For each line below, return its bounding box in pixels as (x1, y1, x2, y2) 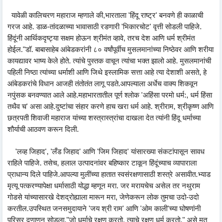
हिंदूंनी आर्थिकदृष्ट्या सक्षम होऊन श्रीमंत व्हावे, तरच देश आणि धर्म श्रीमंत (7, 34, 195, 42)
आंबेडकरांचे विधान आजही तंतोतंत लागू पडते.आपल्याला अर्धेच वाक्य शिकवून (7, 79, 198, 88)
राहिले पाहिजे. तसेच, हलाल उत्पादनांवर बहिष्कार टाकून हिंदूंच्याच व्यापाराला (7, 159, 197, 167)
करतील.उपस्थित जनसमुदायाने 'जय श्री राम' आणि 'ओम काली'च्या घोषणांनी (7, 204, 201, 213)
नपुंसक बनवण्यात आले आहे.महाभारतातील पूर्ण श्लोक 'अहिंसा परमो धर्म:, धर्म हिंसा (7, 91, 212, 99)
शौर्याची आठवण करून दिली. (7, 125, 79, 133)
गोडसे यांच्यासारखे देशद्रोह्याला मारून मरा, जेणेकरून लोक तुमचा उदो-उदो (7, 193, 199, 201)
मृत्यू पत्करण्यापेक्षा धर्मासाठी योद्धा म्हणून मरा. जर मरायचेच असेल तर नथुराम (7, 181, 200, 190)
